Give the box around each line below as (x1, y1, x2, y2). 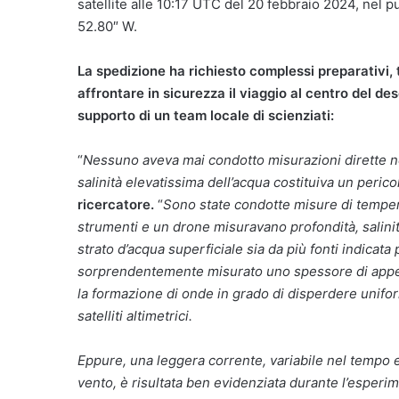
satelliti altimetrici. (77, 306, 192, 324)
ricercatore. (77, 195, 154, 213)
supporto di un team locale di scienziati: (77, 106, 334, 124)
